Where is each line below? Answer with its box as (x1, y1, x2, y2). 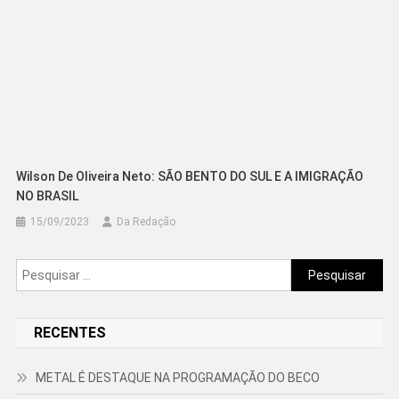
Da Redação (117, 216, 176, 229)
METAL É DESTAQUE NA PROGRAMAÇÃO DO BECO (35, 370, 320, 386)
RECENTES (33, 324, 106, 342)
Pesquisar (290, 262, 349, 277)
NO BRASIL (16, 189, 79, 204)
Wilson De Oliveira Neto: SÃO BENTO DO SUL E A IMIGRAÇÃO (16, 169, 364, 184)
